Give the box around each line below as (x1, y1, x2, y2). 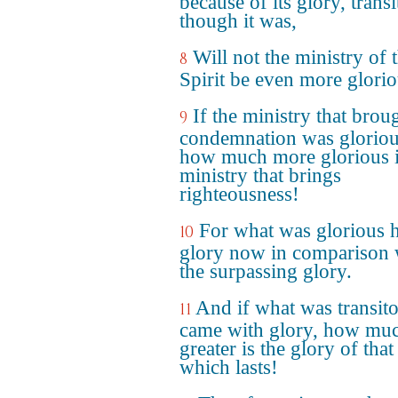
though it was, (179, 10, 297, 32)
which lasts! (179, 356, 278, 378)
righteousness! (179, 183, 299, 205)
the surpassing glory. (179, 260, 352, 283)
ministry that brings (179, 164, 341, 187)
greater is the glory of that (179, 338, 394, 360)
